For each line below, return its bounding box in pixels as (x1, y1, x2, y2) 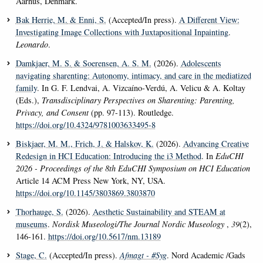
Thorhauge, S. (15, 206, 63, 218)
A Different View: (178, 14, 240, 26)
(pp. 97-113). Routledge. (90, 107, 174, 119)
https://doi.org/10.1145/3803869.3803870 (15, 187, 155, 199)
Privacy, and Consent (15, 107, 91, 119)
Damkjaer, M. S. (15, 58, 72, 69)
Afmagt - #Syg (119, 249, 167, 261)
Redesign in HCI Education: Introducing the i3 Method (15, 150, 201, 162)
